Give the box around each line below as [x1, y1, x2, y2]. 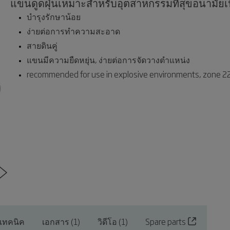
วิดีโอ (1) [98, 215, 128, 227]
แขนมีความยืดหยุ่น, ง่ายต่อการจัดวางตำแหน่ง [27, 53, 190, 66]
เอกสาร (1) [42, 215, 80, 227]
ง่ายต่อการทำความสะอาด [27, 25, 120, 37]
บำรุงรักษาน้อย [27, 10, 81, 23]
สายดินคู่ [27, 39, 57, 51]
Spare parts [145, 215, 186, 227]
